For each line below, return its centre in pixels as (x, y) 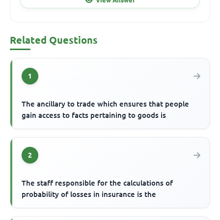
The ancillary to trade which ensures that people (106, 104)
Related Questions (54, 40)
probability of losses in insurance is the (89, 194)
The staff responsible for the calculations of (97, 183)
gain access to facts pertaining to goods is (94, 115)
